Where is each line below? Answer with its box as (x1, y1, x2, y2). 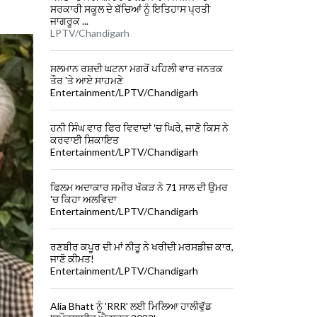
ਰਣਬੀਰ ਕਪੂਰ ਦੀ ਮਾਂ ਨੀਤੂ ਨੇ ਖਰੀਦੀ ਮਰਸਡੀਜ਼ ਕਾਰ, (50, 241, 234, 253)
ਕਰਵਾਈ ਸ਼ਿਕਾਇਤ (50, 134, 119, 146)
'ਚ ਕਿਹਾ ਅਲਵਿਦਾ (50, 193, 117, 206)
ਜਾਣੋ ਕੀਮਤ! (50, 253, 94, 265)
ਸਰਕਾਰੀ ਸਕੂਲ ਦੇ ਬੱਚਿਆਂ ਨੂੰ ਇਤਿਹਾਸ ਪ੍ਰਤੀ (50, 3, 210, 16)
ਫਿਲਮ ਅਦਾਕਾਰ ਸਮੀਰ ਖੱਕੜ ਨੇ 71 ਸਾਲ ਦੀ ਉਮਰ (50, 181, 228, 194)
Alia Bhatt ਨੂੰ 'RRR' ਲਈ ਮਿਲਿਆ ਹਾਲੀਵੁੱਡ (50, 300, 212, 313)
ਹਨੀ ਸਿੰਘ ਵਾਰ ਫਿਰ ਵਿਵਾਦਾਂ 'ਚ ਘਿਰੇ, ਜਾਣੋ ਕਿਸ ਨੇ (50, 122, 229, 134)
